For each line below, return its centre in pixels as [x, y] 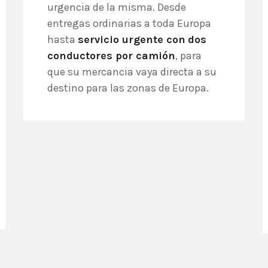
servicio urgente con [132, 39]
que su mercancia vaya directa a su [132, 72]
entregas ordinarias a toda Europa [129, 23]
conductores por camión [111, 56]
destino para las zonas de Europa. [128, 88]
